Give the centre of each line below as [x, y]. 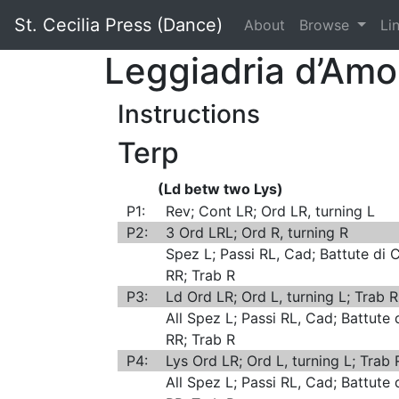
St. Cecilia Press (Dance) [118, 25]
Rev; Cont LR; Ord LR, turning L [270, 211]
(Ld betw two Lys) [220, 189]
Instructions [189, 114]
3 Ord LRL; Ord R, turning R [257, 232]
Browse [326, 25]
